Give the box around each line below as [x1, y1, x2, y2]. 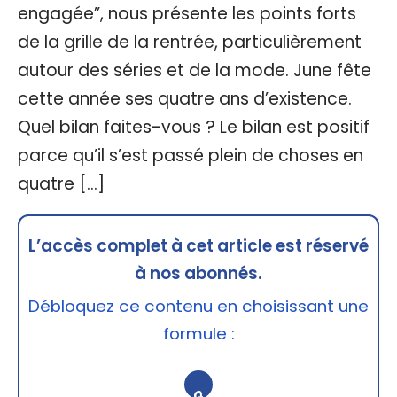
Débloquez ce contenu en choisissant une [28, 293, 369, 318]
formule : [162, 321, 235, 346]
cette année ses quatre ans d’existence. [18, 86, 352, 111]
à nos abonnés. [135, 261, 262, 285]
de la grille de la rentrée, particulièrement [18, 29, 362, 54]
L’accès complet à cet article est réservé [28, 233, 369, 258]
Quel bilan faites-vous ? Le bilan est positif [18, 114, 370, 139]
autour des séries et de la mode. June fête [18, 58, 371, 82]
